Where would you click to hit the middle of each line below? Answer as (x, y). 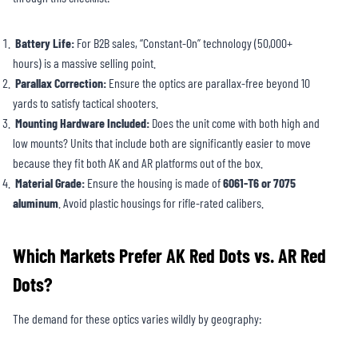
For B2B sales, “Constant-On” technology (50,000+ (183, 43)
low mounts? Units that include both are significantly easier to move (162, 143)
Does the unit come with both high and (235, 123)
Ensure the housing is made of (154, 183)
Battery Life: (45, 43)
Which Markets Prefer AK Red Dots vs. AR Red (169, 256)
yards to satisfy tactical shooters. (86, 103)
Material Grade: (50, 183)
